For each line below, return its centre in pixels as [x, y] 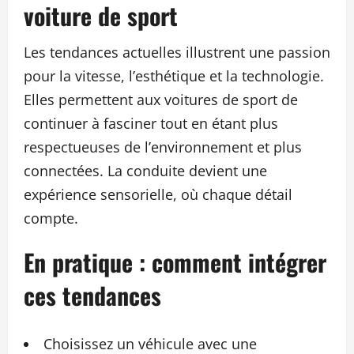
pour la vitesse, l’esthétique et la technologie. [174, 75]
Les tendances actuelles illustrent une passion [177, 52]
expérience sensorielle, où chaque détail [158, 194]
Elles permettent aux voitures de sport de [161, 99]
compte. [51, 218]
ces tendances [92, 295]
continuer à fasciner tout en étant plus [151, 123]
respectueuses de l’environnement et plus [163, 147]
